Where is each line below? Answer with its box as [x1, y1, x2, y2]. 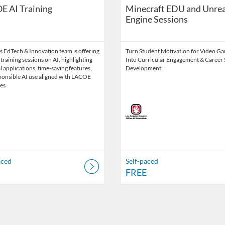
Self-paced [126, 157, 158, 166]
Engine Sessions [126, 14, 188, 25]
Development [126, 64, 161, 72]
